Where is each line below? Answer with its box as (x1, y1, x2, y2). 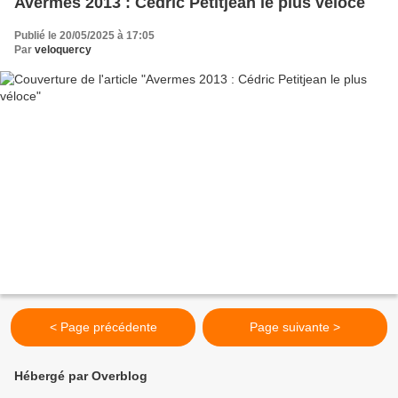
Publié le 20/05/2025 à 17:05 (14, 28, 155, 42)
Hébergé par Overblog (14, 369, 147, 384)
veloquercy (35, 43, 92, 56)
